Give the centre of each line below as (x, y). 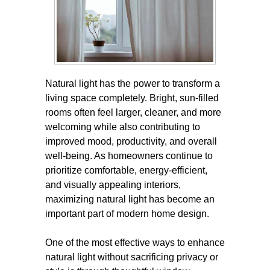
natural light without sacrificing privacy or (132, 257)
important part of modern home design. (127, 214)
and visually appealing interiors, (113, 185)
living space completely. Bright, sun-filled (132, 98)
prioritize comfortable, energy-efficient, (126, 170)
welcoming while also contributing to (123, 127)
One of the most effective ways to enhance (135, 243)
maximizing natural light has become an (130, 199)
